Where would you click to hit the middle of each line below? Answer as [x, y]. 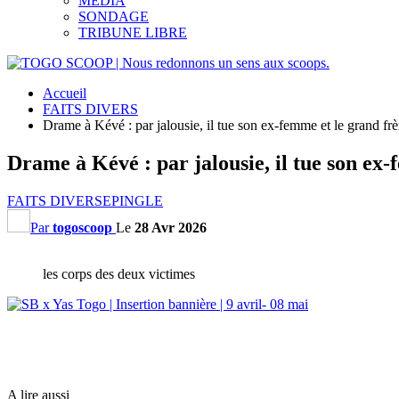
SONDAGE [114, 16]
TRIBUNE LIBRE [133, 33]
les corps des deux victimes [119, 273]
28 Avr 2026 [171, 227]
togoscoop [82, 227]
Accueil [65, 93]
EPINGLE [133, 200]
